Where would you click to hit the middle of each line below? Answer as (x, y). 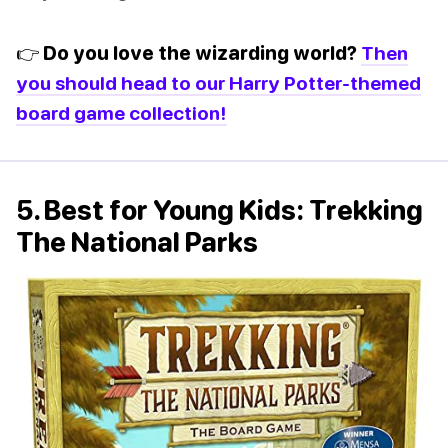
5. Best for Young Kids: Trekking (219, 209)
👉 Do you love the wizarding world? (186, 52)
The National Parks (137, 241)
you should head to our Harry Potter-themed (218, 82)
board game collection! (121, 112)
